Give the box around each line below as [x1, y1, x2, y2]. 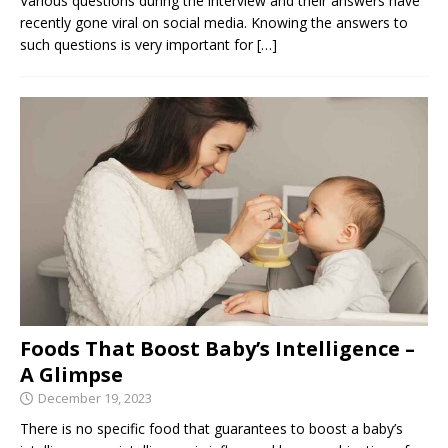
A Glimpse [20, 360, 123, 388]
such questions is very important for [20, 34, 257, 54]
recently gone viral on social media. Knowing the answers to [20, 12, 408, 32]
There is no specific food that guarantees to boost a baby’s [20, 418, 403, 438]
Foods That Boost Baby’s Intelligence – [20, 334, 415, 362]
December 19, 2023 [38, 388, 152, 407]
